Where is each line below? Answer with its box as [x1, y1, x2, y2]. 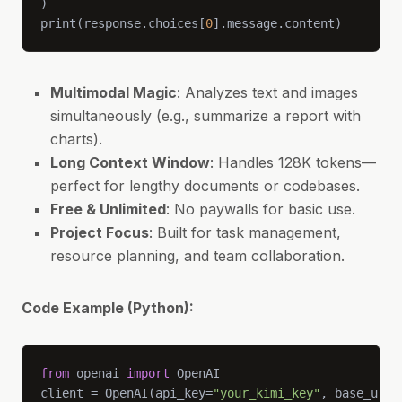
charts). [50, 130, 102, 148]
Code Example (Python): [22, 299, 194, 317]
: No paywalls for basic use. [166, 200, 355, 218]
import [127, 366, 170, 380]
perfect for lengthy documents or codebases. [50, 177, 360, 195]
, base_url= [320, 386, 399, 400]
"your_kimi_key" [213, 386, 320, 400]
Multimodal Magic [50, 83, 177, 101]
